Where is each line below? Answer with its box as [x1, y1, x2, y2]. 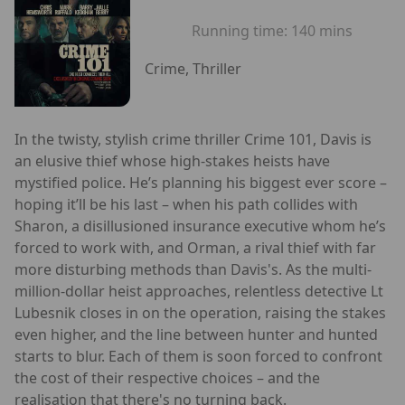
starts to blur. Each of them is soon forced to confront [14, 345, 382, 366]
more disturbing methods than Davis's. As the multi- [14, 259, 372, 279]
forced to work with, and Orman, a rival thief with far [14, 237, 376, 258]
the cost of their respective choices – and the [14, 367, 320, 388]
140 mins [291, 21, 353, 42]
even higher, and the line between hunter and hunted [14, 324, 378, 344]
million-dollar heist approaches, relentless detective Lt [14, 280, 383, 301]
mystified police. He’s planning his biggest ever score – [14, 172, 387, 193]
